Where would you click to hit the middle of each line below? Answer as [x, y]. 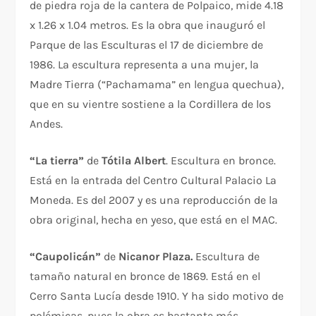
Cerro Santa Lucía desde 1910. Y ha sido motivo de [157, 296]
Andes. [47, 123]
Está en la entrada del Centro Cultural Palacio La [153, 180]
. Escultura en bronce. [221, 160]
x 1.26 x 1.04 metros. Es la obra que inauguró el [148, 25]
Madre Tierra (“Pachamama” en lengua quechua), [157, 84]
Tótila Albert [134, 160]
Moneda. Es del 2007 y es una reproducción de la [154, 200]
